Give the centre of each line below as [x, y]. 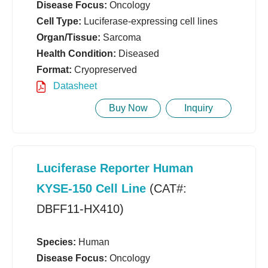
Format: [54, 70]
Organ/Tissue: [68, 38]
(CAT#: [166, 189]
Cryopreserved [104, 70]
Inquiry [199, 108]
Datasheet [74, 86]
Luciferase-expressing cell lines [150, 22]
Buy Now [128, 108]
